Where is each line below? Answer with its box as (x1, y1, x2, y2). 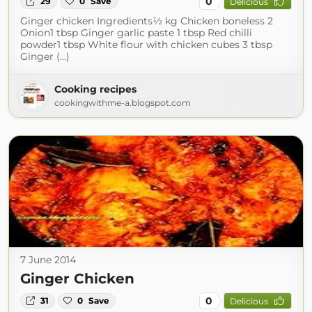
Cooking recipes (54, 83, 136, 95)
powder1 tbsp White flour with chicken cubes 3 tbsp (20, 38, 272, 51)
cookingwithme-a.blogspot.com (54, 97, 191, 108)
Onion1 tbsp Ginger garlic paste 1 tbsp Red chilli (20, 26, 252, 39)
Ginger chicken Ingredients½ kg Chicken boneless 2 (20, 15, 273, 27)
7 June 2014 (20, 253, 76, 266)
